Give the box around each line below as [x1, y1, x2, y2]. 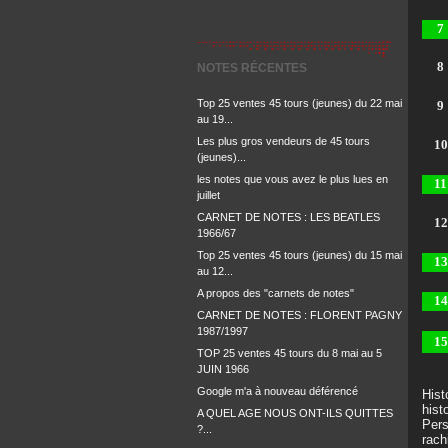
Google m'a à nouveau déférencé [197, 385, 358, 397]
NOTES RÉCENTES [197, 61, 307, 75]
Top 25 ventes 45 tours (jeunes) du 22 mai [197, 97, 402, 109]
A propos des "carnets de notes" [197, 287, 354, 299]
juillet [197, 189, 220, 201]
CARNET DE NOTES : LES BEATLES [197, 211, 380, 223]
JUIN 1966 [197, 363, 249, 375]
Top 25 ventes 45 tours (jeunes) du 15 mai [197, 249, 402, 261]
